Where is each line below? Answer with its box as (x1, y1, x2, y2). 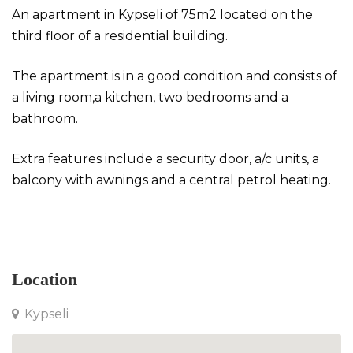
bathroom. (12, 111, 78, 126)
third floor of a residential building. (12, 28, 228, 43)
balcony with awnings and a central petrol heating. (12, 173, 331, 188)
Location (12, 269, 77, 289)
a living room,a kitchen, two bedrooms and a (12, 90, 288, 105)
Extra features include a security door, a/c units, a (12, 151, 319, 166)
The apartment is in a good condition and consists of (12, 69, 337, 84)
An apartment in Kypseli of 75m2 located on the (12, 7, 313, 22)
